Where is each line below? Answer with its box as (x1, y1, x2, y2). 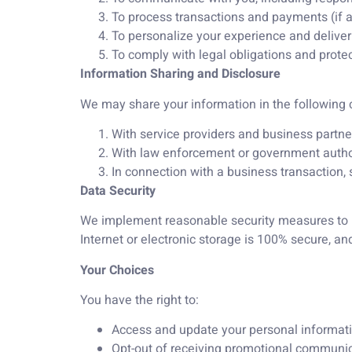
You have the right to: (80, 291, 199, 310)
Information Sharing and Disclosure (80, 64, 280, 84)
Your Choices (80, 260, 154, 280)
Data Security (80, 181, 156, 200)
